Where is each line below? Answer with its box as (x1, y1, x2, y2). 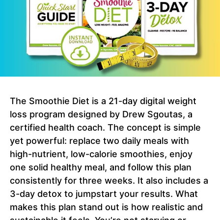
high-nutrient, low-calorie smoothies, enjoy (10, 149, 192, 160)
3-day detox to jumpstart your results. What (10, 189, 198, 199)
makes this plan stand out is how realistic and (10, 202, 203, 213)
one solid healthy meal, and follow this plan (10, 162, 192, 173)
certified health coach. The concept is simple (10, 122, 201, 133)
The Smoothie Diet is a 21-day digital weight (10, 96, 196, 107)
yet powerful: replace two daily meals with (10, 136, 189, 146)
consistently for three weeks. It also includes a (10, 175, 208, 186)
